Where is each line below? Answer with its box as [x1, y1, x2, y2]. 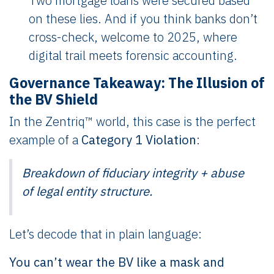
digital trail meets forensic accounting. [29, 46, 237, 64]
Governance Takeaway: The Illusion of [9, 73, 265, 92]
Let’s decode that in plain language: [9, 225, 202, 242]
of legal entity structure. [22, 182, 152, 199]
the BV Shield [9, 89, 98, 108]
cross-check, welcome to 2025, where [29, 28, 237, 45]
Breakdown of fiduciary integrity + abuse [22, 164, 244, 181]
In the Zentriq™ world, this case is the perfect [9, 113, 256, 130]
